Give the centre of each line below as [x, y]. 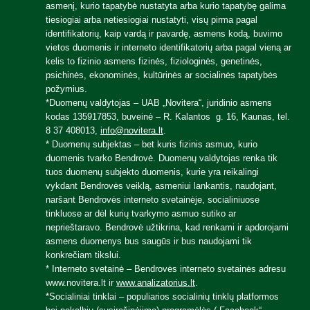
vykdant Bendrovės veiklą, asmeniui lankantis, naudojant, [161, 186]
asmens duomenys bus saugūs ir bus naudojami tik [149, 241]
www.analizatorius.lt [156, 283]
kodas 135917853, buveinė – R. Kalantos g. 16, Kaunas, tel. [168, 117]
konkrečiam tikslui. [83, 255]
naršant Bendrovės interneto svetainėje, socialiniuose [153, 200]
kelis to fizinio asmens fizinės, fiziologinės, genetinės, [154, 61]
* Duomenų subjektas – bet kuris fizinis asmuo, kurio [152, 144]
